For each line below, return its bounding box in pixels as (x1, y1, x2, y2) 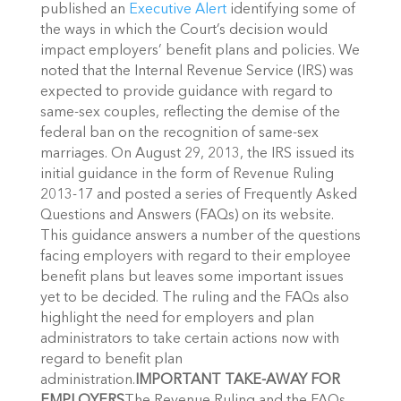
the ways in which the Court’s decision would (39, 23, 328, 38)
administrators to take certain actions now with (39, 332, 339, 347)
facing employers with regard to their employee (39, 250, 351, 265)
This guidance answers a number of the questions (39, 229, 361, 244)
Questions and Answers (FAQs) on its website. (39, 209, 334, 224)
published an (39, 3, 129, 18)
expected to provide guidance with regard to (39, 85, 333, 100)
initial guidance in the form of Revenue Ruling (39, 167, 334, 183)
